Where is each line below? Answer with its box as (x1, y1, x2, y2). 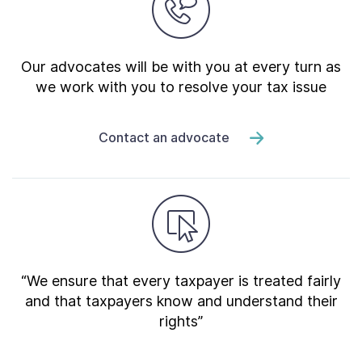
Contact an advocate (99, 129, 229, 145)
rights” (159, 313, 203, 330)
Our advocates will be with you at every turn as (21, 58, 341, 75)
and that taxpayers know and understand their (24, 293, 338, 309)
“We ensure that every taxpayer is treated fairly (21, 272, 341, 289)
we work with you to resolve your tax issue (36, 78, 326, 95)
